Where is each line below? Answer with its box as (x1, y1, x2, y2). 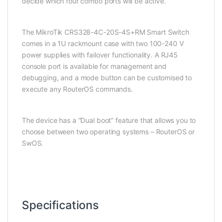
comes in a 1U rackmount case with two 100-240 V (22, 39, 184, 48)
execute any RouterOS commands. (22, 84, 133, 93)
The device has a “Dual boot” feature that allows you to (22, 115, 196, 124)
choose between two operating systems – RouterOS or (22, 127, 195, 136)
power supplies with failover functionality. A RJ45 (22, 50, 178, 59)
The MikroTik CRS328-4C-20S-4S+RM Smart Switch (22, 27, 189, 36)
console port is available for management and (22, 61, 166, 70)
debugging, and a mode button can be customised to (22, 73, 192, 82)
